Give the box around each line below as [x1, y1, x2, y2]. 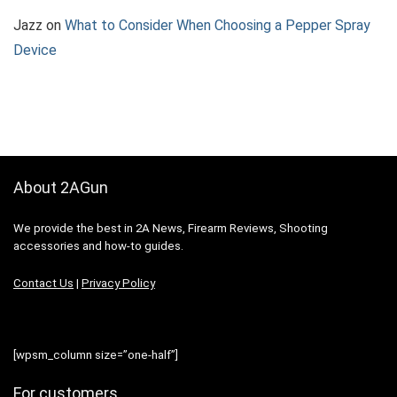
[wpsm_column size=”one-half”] [13, 347, 178, 362]
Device [13, 41, 57, 58]
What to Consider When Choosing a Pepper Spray [65, 16, 370, 34]
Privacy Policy [82, 276, 155, 290]
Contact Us [13, 276, 74, 290]
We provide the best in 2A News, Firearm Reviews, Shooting [13, 221, 328, 235]
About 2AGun [13, 177, 108, 197]
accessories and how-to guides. [13, 238, 183, 253]
